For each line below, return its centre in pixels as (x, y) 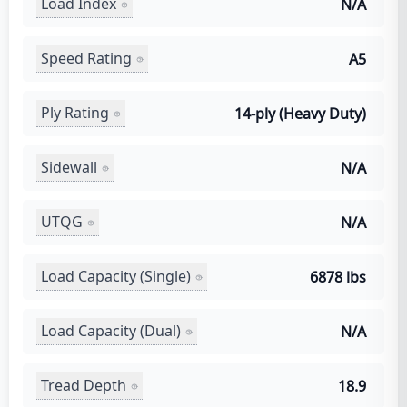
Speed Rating (86, 58)
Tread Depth (84, 385)
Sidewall (69, 167)
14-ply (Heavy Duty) (300, 113)
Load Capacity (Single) (116, 276)
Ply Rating (75, 113)
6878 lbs (338, 277)
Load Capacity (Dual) (111, 331)
